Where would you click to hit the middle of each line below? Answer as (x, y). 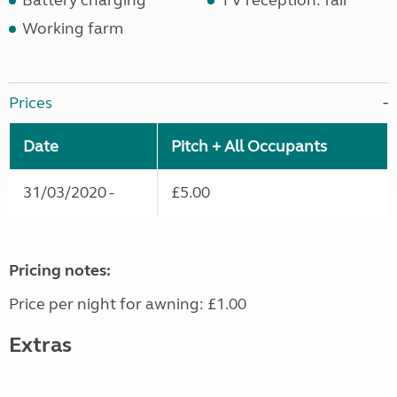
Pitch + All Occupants (249, 147)
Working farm (73, 29)
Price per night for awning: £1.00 (128, 304)
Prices (31, 103)
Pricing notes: (60, 271)
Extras (40, 346)
